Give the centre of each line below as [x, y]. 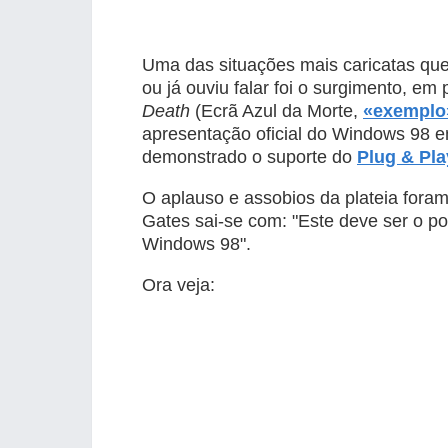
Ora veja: [178, 285]
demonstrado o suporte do [249, 157]
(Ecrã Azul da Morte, [276, 111]
